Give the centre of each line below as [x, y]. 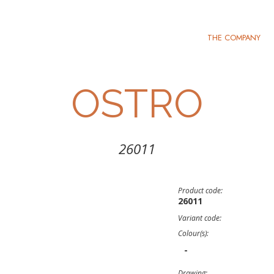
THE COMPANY [234, 38]
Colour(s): [193, 233]
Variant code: [200, 218]
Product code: [200, 191]
